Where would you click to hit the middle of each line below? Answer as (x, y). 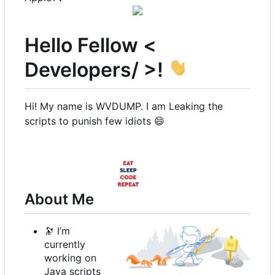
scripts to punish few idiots (89, 121)
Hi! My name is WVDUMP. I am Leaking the (124, 106)
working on (70, 258)
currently (65, 245)
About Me (61, 199)
